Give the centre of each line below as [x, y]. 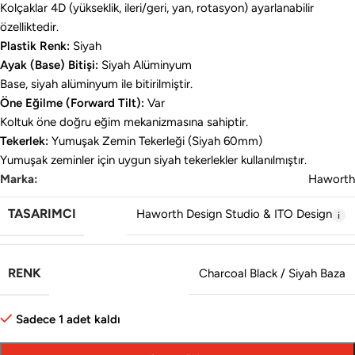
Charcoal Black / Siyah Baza [272, 274]
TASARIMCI [42, 214]
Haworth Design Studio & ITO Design [234, 214]
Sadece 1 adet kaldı [68, 320]
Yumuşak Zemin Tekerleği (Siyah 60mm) [155, 141]
